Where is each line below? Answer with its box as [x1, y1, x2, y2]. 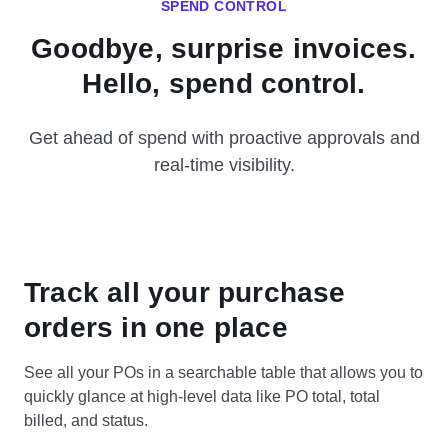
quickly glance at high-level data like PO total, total [24, 387, 380, 405]
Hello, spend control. [82, 67, 366, 99]
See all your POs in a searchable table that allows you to [24, 363, 423, 381]
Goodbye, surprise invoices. [31, 32, 417, 64]
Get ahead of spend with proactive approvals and [28, 127, 420, 148]
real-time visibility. [153, 154, 295, 175]
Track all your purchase [24, 276, 346, 308]
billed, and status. [24, 411, 148, 429]
